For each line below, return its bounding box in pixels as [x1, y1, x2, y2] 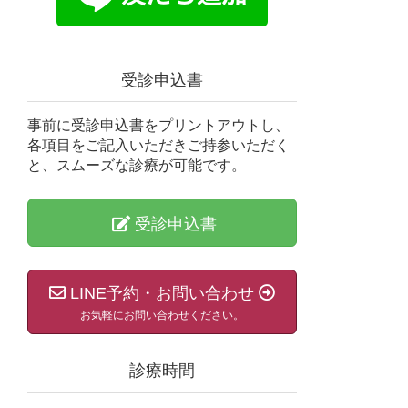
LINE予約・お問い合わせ [66, 283, 259, 302]
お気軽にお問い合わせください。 [80, 308, 244, 321]
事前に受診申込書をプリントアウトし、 [27, 117, 290, 134]
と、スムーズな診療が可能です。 [27, 158, 246, 174]
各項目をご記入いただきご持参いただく [27, 138, 290, 154]
